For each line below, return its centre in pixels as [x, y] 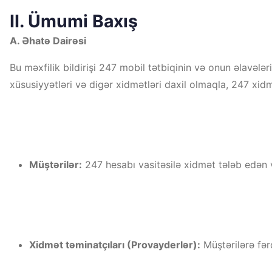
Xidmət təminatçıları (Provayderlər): [115, 245]
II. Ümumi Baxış [74, 21]
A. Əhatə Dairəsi [48, 41]
